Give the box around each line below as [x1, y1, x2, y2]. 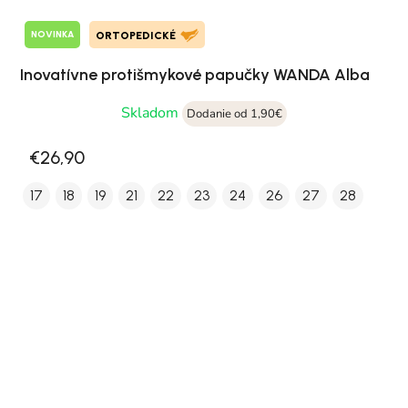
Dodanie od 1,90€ [187, 105, 282, 122]
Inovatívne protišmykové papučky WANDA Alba [20, 64, 370, 85]
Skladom [121, 102, 182, 123]
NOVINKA [31, 28, 74, 41]
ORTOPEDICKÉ [96, 28, 176, 42]
